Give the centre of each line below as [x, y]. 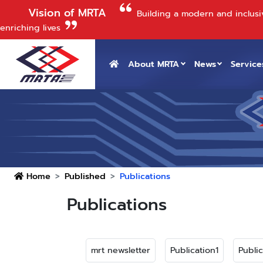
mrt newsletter [121, 250]
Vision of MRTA [67, 13]
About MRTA [154, 64]
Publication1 [194, 250]
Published [85, 176]
